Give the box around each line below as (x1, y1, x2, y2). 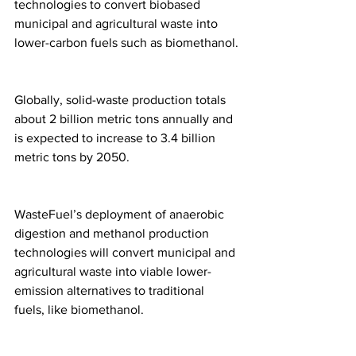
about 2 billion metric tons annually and (14, 112, 236, 126)
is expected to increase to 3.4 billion (14, 131, 219, 145)
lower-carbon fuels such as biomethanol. (14, 36, 238, 50)
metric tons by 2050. (14, 150, 130, 164)
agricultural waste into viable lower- (14, 265, 211, 279)
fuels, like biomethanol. (14, 303, 144, 317)
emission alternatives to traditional (14, 284, 207, 298)
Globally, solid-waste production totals (14, 93, 229, 107)
